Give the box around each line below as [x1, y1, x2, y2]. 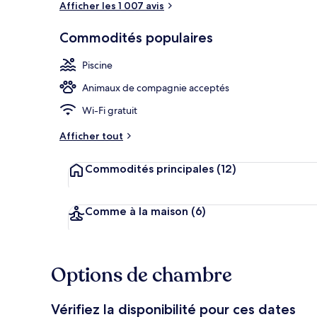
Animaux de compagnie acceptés [82, 81, 229, 94]
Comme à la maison [85, 204, 188, 218]
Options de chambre [51, 261, 232, 289]
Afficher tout [59, 129, 123, 142]
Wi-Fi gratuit [82, 103, 137, 117]
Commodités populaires [59, 28, 213, 46]
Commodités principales [85, 161, 214, 175]
